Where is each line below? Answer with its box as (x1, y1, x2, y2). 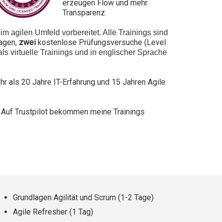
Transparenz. (62, 7, 109, 17)
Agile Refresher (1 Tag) (13, 207, 93, 217)
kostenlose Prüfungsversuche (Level (36, 37, 166, 47)
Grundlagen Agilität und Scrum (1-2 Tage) (13, 192, 154, 202)
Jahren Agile (120, 77, 166, 87)
